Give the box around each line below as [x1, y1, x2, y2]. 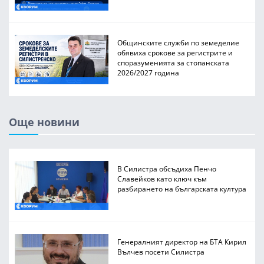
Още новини [9, 114, 80, 129]
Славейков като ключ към [117, 173, 207, 183]
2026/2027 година [117, 68, 180, 78]
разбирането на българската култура [117, 183, 247, 193]
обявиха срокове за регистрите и [117, 48, 233, 58]
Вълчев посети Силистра [117, 247, 205, 257]
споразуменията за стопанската [117, 58, 230, 68]
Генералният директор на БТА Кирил [117, 237, 247, 247]
